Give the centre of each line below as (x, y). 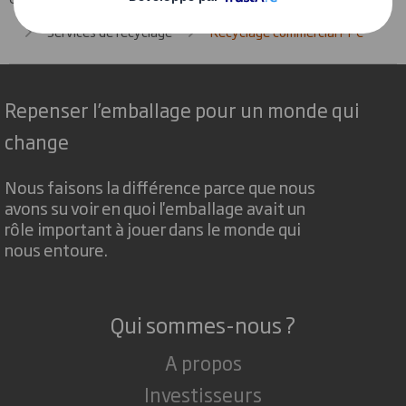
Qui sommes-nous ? (203, 324)
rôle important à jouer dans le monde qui (153, 228)
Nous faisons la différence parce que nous (160, 187)
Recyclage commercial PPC (287, 31)
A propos (203, 362)
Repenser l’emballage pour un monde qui (182, 109)
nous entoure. (56, 249)
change (37, 140)
